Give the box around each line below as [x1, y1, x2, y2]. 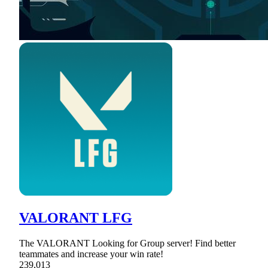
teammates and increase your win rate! [19, 248, 163, 259]
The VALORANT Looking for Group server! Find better [19, 237, 236, 248]
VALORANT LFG [19, 209, 132, 226]
